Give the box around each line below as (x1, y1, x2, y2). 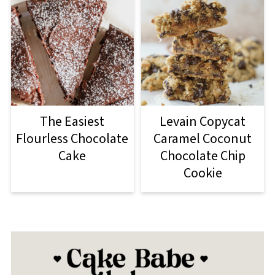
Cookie (183, 163, 222, 184)
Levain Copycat (160, 112, 246, 132)
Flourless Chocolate (16, 129, 129, 149)
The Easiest (40, 112, 105, 132)
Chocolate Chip (160, 146, 246, 166)
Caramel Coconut (153, 129, 252, 149)
